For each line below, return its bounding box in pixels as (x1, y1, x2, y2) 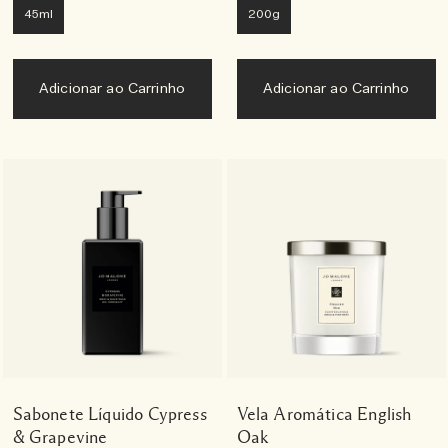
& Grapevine (12, 428, 108, 446)
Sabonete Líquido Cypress (12, 405, 207, 423)
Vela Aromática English (236, 405, 412, 423)
